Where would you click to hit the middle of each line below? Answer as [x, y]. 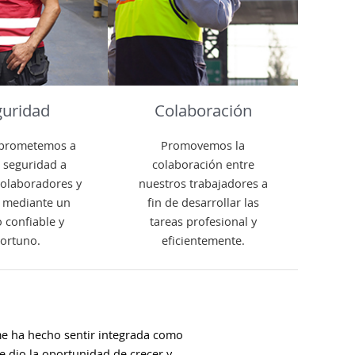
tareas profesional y [203, 221]
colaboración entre [203, 164]
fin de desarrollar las [203, 202]
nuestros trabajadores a [203, 183]
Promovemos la [203, 145]
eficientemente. [203, 240]
